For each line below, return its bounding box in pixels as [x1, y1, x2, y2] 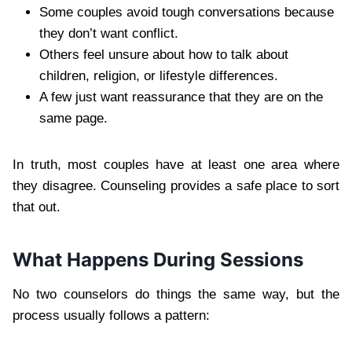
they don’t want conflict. [39, 25, 178, 41]
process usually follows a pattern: [13, 307, 210, 323]
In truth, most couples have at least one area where [13, 156, 339, 172]
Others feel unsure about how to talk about [39, 46, 288, 62]
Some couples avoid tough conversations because [39, 4, 334, 20]
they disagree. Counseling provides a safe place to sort [13, 178, 339, 193]
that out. [13, 199, 60, 214]
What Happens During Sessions [13, 247, 303, 271]
